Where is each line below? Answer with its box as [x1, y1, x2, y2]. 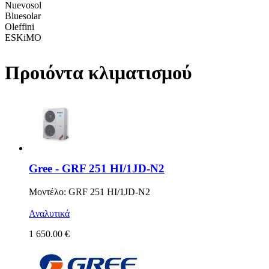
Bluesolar [5, 10, 41, 21]
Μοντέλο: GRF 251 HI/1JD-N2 [29, 186, 150, 197]
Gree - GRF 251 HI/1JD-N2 [29, 162, 165, 175]
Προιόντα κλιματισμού [5, 62, 192, 84]
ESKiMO [5, 32, 41, 43]
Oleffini [5, 21, 34, 32]
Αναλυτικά [29, 208, 70, 219]
